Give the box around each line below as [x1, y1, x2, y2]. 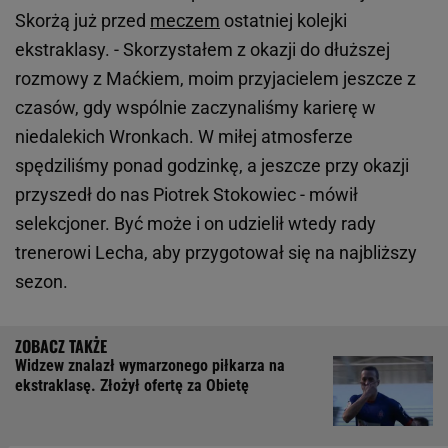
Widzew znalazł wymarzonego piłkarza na [15, 356, 285, 376]
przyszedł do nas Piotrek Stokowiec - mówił [15, 184, 358, 206]
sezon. [15, 271, 72, 293]
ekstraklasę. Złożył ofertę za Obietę [15, 376, 249, 396]
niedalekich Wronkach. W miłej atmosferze [15, 126, 353, 148]
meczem [150, 10, 220, 32]
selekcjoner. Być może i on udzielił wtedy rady [15, 213, 376, 235]
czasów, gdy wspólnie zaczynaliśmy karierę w [15, 97, 376, 119]
